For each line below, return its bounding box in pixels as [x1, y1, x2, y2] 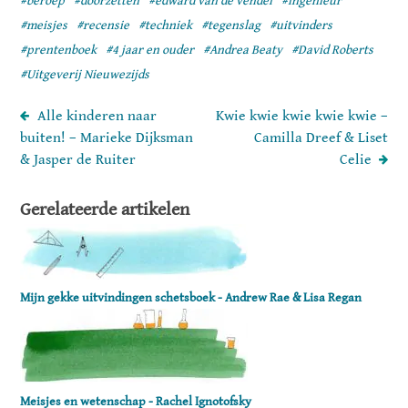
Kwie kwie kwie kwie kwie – [215, 107, 388, 125]
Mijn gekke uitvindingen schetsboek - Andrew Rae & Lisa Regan [20, 290, 362, 305]
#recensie [76, 17, 130, 33]
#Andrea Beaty [203, 42, 283, 57]
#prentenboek [20, 42, 97, 57]
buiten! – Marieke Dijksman [20, 128, 194, 147]
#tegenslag [201, 17, 261, 33]
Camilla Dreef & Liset [253, 128, 388, 147]
